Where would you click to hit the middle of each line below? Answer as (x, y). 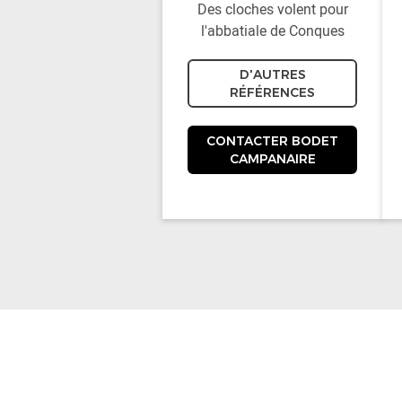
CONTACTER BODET (273, 140)
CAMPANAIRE (272, 158)
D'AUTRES (272, 74)
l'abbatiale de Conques (272, 30)
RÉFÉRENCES (273, 92)
